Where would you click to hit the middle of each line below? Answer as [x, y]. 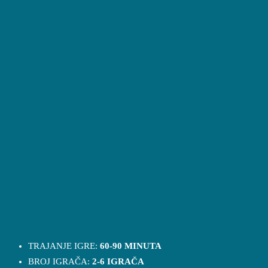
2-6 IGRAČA [118, 261]
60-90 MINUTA [131, 246]
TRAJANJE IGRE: [64, 246]
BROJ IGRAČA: [60, 261]
